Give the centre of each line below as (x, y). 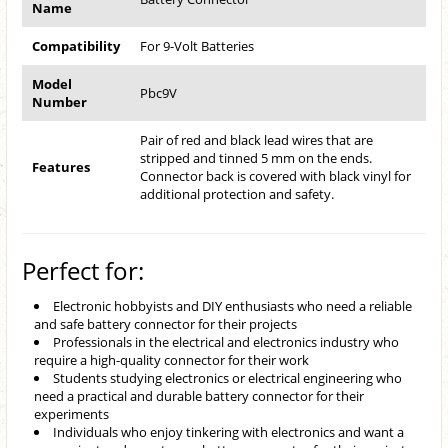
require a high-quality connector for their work (171, 360)
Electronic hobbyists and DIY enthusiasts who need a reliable (232, 306)
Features (61, 167)
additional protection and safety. (237, 194)
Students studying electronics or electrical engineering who (227, 378)
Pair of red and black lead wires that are (256, 140)
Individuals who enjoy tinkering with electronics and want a (228, 432)
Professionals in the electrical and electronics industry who (226, 342)
